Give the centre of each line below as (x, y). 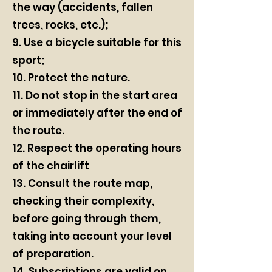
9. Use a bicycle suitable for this (97, 42)
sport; (29, 60)
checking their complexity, (83, 201)
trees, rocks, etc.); (60, 25)
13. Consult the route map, (82, 183)
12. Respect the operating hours (97, 148)
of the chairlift (51, 166)
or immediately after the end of (97, 113)
